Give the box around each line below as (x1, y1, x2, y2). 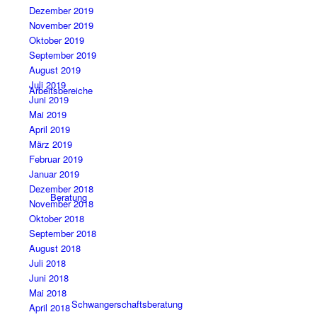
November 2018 (28, 197, 93, 211)
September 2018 (28, 226, 96, 241)
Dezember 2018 (28, 182, 93, 196)
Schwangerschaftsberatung (71, 297, 183, 311)
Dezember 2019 (28, 4, 93, 18)
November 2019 (28, 18, 93, 33)
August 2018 (28, 241, 81, 255)
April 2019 (28, 122, 70, 137)
